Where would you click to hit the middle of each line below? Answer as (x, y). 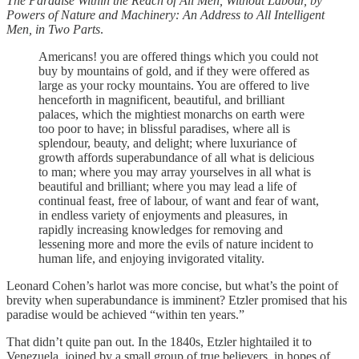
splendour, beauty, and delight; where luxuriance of (167, 143)
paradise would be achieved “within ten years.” (125, 314)
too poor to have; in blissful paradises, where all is (164, 128)
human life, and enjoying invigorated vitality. (151, 258)
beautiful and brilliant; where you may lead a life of (167, 186)
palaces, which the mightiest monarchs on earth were (171, 114)
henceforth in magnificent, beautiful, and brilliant (161, 99)
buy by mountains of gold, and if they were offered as (174, 71)
